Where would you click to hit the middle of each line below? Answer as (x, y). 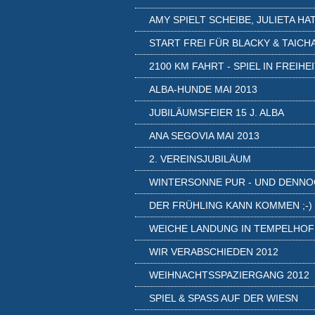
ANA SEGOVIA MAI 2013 (204, 136)
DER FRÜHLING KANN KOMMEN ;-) (231, 205)
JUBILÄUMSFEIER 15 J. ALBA (217, 112)
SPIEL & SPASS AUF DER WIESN (220, 298)
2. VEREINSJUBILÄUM (200, 159)
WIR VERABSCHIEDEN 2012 (214, 252)
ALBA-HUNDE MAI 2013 (203, 89)
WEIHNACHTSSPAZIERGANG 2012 (229, 275)
